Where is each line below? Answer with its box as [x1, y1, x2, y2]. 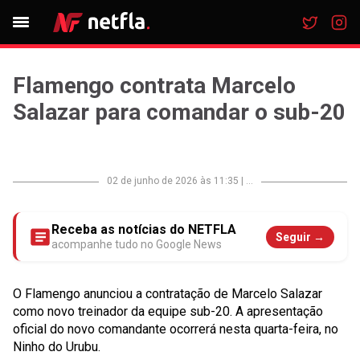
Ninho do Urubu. [13, 339, 100, 354]
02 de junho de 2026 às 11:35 [107, 175, 239, 186]
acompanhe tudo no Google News [51, 238, 222, 251]
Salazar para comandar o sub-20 [13, 99, 346, 125]
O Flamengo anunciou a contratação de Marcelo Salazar [13, 286, 322, 301]
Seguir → [276, 230, 325, 243]
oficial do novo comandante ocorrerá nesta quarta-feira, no [13, 321, 338, 337]
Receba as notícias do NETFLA [51, 222, 236, 237]
